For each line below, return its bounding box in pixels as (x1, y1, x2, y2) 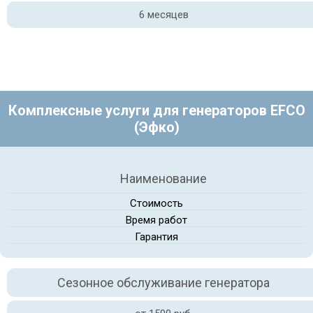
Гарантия (135, 231, 178, 243)
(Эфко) (133, 119, 180, 136)
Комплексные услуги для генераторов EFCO (8, 102, 305, 119)
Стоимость (130, 197, 183, 210)
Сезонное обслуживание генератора (57, 275, 270, 290)
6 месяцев (138, 8, 189, 21)
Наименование (120, 171, 207, 186)
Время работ (126, 214, 187, 226)
